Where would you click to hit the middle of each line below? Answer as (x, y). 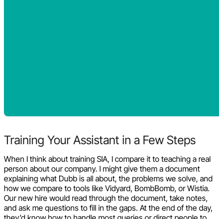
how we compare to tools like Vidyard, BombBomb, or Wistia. (107, 188)
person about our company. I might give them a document (102, 168)
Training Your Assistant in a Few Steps (100, 140)
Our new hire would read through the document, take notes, (106, 198)
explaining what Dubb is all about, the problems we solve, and (108, 178)
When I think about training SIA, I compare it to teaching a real (107, 159)
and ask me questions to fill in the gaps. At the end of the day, (108, 208)
